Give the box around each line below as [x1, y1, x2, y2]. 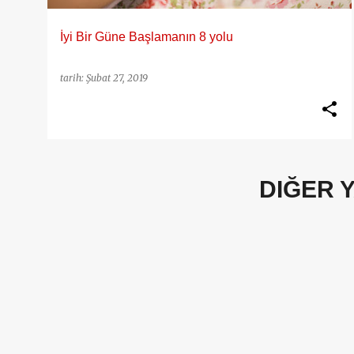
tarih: [60, 72, 86, 84]
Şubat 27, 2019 [86, 72, 148, 84]
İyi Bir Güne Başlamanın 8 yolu [60, 30, 233, 43]
